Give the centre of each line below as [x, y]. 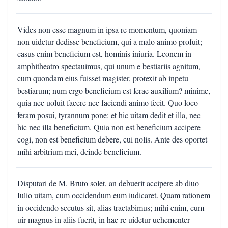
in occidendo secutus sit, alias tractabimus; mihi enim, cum [111, 207]
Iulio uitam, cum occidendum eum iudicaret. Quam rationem [114, 195]
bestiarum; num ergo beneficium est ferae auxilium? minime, [114, 90]
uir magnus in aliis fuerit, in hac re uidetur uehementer [104, 220]
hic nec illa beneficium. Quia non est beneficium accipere [109, 127]
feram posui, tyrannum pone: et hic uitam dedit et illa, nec [109, 115]
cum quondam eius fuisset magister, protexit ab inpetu [103, 78]
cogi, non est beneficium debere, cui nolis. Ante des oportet [112, 139]
